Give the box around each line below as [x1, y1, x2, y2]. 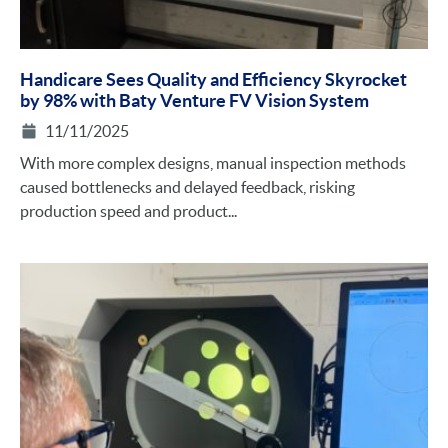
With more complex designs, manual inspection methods [20, 154, 406, 173]
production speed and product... [20, 202, 237, 221]
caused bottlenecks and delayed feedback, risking [20, 178, 355, 197]
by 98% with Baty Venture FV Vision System [20, 90, 369, 112]
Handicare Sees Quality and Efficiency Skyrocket [20, 69, 407, 91]
